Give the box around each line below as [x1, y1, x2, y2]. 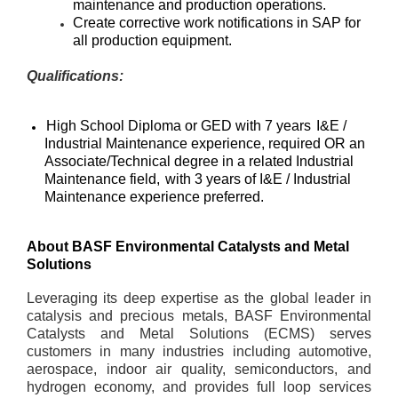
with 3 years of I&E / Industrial [165, 171, 351, 187]
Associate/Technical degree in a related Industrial [44, 154, 354, 169]
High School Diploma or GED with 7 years [46, 118, 314, 133]
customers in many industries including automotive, [27, 344, 371, 359]
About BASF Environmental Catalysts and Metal [27, 239, 349, 254]
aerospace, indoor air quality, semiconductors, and [27, 362, 371, 377]
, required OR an [261, 136, 365, 151]
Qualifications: [27, 68, 123, 84]
